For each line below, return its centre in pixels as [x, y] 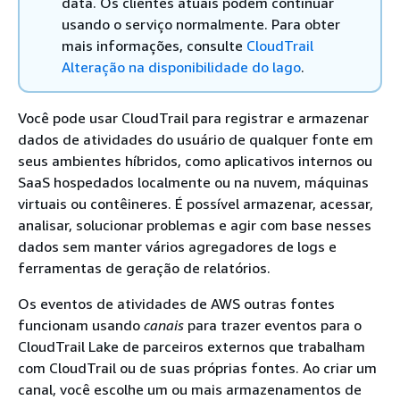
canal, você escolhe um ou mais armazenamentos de [190, 389]
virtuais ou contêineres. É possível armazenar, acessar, [196, 204]
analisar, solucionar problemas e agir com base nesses [195, 225]
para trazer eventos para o [273, 325]
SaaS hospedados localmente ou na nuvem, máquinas [193, 182]
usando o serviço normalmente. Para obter [201, 24]
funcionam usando [81, 325]
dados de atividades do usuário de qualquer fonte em [196, 139]
